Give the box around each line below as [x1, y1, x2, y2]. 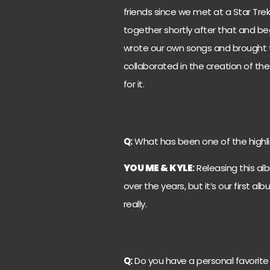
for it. [123, 78, 145, 91]
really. [123, 198, 147, 211]
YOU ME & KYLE [123, 162, 193, 175]
